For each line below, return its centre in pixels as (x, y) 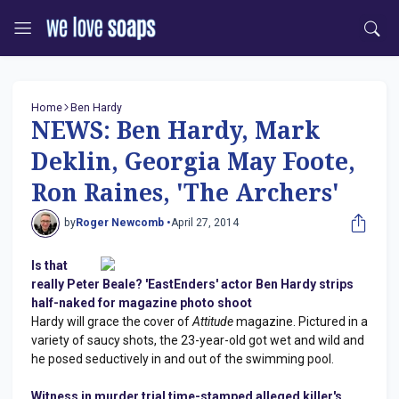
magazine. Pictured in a (301, 321)
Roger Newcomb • (123, 223)
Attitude (213, 321)
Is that (49, 265)
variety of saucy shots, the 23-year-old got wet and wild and (198, 340)
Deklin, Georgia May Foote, (193, 162)
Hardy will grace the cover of (112, 321)
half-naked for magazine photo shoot (142, 302)
